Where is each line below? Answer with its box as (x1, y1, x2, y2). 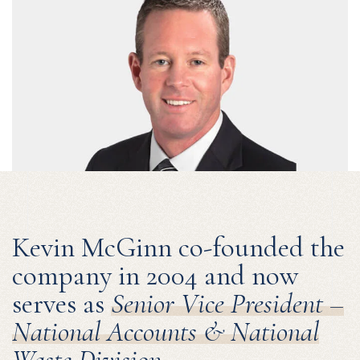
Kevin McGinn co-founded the (12, 231, 345, 265)
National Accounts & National (12, 315, 319, 350)
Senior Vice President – (111, 287, 344, 321)
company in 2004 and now (12, 259, 298, 293)
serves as (12, 287, 111, 321)
